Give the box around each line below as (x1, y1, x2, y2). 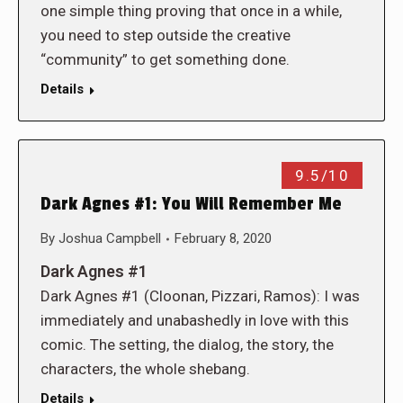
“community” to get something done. (40, 50, 290, 68)
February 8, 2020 (175, 230, 272, 246)
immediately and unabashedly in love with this (40, 311, 349, 329)
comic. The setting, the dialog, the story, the (40, 336, 334, 354)
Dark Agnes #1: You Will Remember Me (40, 193, 342, 215)
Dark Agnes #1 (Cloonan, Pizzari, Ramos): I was (40, 287, 360, 305)
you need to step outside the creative (40, 26, 291, 44)
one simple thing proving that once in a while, (40, 2, 342, 20)
